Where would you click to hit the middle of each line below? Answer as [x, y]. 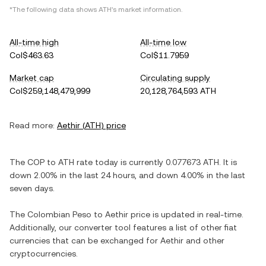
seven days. [32, 188]
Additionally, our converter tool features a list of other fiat [123, 227]
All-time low [163, 42]
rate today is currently [120, 162]
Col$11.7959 [164, 55]
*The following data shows [54, 9]
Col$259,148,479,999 [50, 91]
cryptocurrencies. [44, 254]
